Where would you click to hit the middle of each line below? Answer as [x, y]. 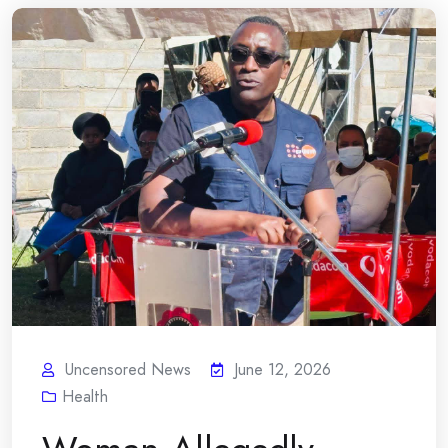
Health [85, 396]
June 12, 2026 [282, 369]
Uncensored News [128, 369]
